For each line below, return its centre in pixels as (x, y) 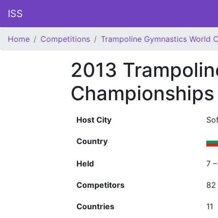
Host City (94, 120)
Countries (95, 206)
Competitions (65, 39)
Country (92, 141)
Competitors (100, 185)
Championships (142, 93)
